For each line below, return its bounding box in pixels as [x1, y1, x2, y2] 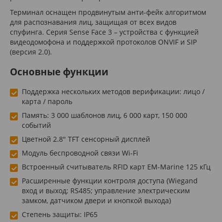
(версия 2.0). [10, 47, 52, 56]
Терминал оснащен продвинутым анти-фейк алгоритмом [10, 7, 206, 17]
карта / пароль [22, 96, 72, 106]
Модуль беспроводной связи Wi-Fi [22, 148, 138, 158]
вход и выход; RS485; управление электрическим [22, 185, 190, 195]
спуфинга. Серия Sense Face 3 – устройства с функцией [10, 27, 199, 37]
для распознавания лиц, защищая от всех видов [10, 17, 176, 27]
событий [22, 120, 51, 130]
